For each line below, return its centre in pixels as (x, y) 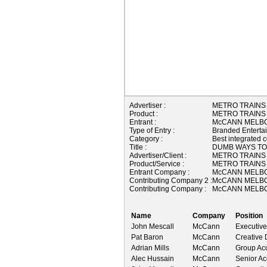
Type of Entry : (152, 130)
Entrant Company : (159, 172)
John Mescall (153, 226)
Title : (138, 147)
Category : (146, 139)
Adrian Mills (150, 248)
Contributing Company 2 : (171, 180)
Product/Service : (157, 164)
